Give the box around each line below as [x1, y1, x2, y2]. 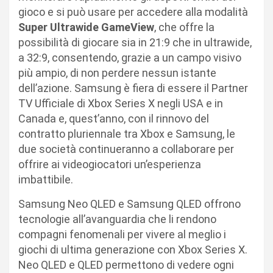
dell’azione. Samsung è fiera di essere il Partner [18, 81, 248, 94]
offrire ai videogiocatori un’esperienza [18, 157, 201, 171]
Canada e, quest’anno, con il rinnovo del [18, 112, 209, 125]
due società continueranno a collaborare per [18, 142, 234, 155]
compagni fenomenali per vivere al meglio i [18, 227, 226, 241]
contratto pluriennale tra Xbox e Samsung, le [18, 127, 235, 140]
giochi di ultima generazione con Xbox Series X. [18, 243, 247, 256]
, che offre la [154, 20, 214, 34]
